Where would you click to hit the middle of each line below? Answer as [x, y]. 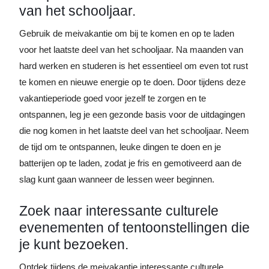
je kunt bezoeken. [74, 244]
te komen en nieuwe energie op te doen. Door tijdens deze [132, 82]
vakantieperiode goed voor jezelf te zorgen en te [113, 98]
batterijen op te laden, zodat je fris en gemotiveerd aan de [130, 163]
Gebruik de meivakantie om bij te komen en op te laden [127, 33]
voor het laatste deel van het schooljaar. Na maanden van [131, 50]
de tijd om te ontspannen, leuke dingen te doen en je [120, 147]
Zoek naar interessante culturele [119, 211]
